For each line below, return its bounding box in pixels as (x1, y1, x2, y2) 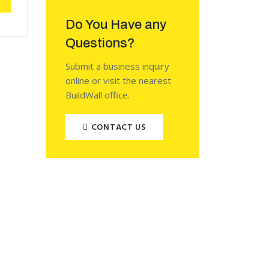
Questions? (65, 36, 135, 50)
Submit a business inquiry (65, 60, 169, 72)
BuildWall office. (65, 89, 130, 101)
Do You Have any (65, 17, 166, 32)
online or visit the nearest (65, 74, 171, 86)
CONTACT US (91, 120, 146, 134)
